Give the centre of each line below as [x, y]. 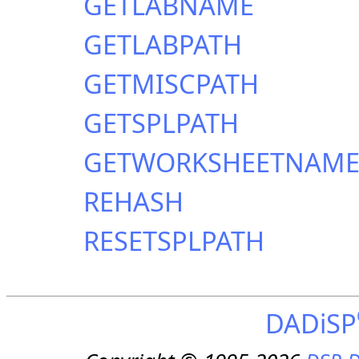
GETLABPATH [163, 44]
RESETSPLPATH [174, 240]
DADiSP [311, 323]
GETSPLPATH [161, 123]
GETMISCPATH [171, 83]
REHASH [133, 201]
